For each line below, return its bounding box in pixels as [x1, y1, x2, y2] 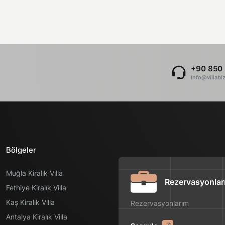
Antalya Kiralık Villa [6, 212, 67, 221]
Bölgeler [6, 145, 36, 155]
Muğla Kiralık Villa [6, 169, 63, 177]
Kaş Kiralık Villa [6, 198, 55, 206]
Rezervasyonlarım [131, 199, 189, 207]
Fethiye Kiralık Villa [6, 183, 66, 192]
